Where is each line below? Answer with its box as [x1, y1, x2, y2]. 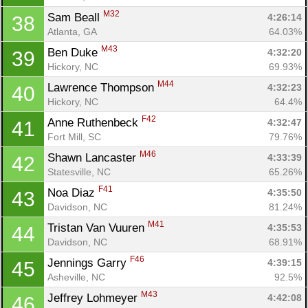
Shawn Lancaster [47, 151, 140, 164]
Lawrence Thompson [47, 80, 157, 94]
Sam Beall [47, 10, 103, 24]
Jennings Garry [47, 256, 130, 269]
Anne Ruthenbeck [47, 115, 142, 129]
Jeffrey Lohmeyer [47, 291, 141, 305]
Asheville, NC [47, 271, 105, 283]
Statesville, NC [47, 166, 111, 177]
